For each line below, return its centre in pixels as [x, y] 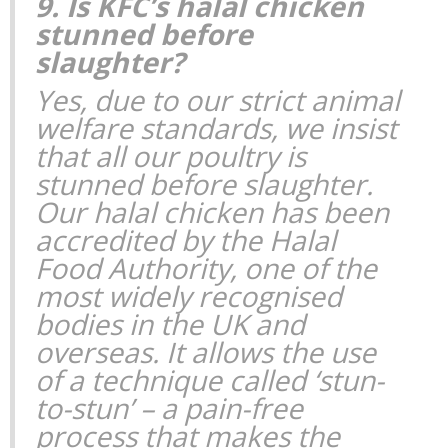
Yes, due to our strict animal [217, 100]
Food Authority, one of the [206, 268]
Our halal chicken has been [212, 212]
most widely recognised [188, 296]
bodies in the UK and [170, 324]
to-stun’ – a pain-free [169, 408]
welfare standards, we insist [216, 128]
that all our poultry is [170, 156]
